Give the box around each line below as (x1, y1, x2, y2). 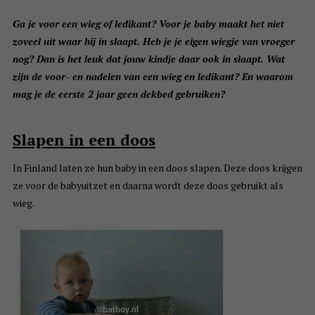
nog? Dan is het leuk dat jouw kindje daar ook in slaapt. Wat (12, 52, 285, 66)
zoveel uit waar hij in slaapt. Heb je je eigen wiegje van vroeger (12, 34, 295, 49)
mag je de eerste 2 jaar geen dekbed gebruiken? (12, 87, 225, 101)
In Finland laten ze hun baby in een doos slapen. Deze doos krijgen (12, 161, 302, 175)
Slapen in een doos (12, 129, 155, 150)
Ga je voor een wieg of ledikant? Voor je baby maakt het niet (12, 17, 284, 31)
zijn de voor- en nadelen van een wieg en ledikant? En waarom (12, 70, 293, 84)
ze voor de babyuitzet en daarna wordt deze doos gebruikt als (12, 179, 283, 193)
